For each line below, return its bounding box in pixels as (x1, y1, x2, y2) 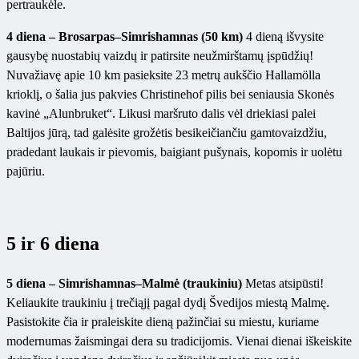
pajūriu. (6, 164, 45, 179)
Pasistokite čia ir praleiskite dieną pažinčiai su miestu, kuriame (6, 314, 319, 329)
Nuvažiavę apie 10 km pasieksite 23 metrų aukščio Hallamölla (6, 68, 321, 83)
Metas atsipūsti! (245, 276, 324, 290)
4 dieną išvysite (246, 30, 324, 44)
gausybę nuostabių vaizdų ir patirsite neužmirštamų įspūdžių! (6, 49, 313, 63)
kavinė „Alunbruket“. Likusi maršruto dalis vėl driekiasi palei (6, 107, 316, 121)
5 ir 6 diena (6, 232, 99, 254)
